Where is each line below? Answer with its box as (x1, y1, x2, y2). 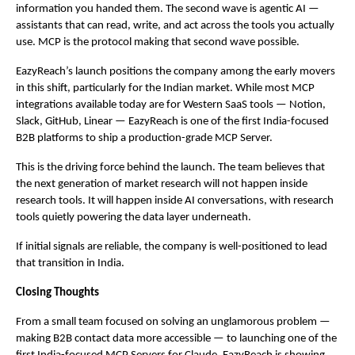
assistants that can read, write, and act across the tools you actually (16, 20, 334, 32)
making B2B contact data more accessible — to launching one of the (16, 333, 337, 345)
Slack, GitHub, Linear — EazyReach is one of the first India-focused (16, 116, 329, 128)
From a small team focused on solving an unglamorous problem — (16, 316, 330, 329)
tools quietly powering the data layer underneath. (16, 212, 251, 224)
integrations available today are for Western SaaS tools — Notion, (16, 99, 326, 112)
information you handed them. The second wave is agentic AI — (16, 3, 319, 16)
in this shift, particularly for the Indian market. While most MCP (16, 82, 315, 95)
